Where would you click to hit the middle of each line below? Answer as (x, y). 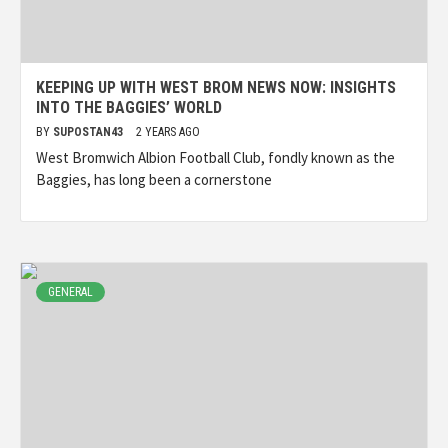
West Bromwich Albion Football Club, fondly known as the (215, 158)
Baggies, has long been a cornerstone (154, 180)
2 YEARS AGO (168, 132)
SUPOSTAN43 (89, 132)
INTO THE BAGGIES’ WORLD (129, 108)
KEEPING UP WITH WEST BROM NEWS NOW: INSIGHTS (216, 88)
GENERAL (70, 292)
